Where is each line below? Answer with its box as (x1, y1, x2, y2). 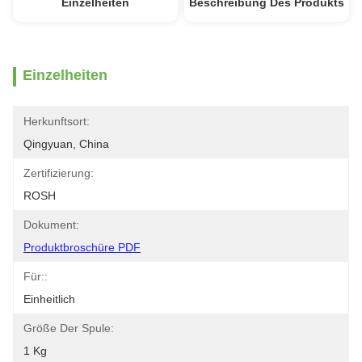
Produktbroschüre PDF (23, 241, 141, 254)
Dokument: (23, 218, 79, 231)
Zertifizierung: (23, 166, 94, 179)
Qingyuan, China (23, 137, 109, 150)
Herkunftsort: (23, 115, 90, 128)
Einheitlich (23, 293, 75, 305)
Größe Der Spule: (23, 322, 114, 335)
